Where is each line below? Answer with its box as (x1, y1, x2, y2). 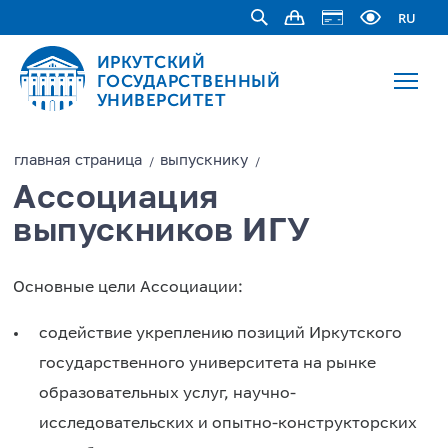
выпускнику (160, 153, 249, 168)
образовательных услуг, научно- (39, 386, 297, 402)
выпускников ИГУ (13, 215, 311, 248)
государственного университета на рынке (39, 356, 377, 372)
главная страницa (14, 153, 143, 168)
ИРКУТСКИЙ (96, 51, 206, 72)
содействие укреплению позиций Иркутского (39, 326, 403, 342)
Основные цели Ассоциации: (13, 280, 244, 296)
